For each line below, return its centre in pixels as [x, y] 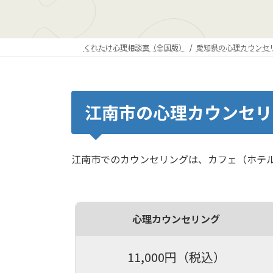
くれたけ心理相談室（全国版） [134, 47]
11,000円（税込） [176, 257]
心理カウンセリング [176, 219]
